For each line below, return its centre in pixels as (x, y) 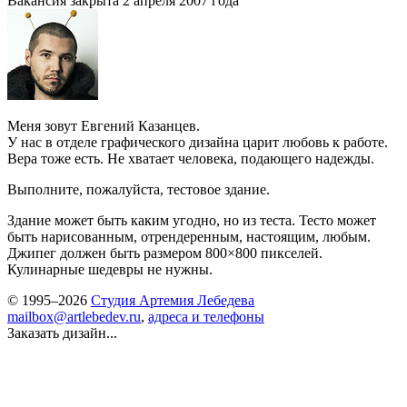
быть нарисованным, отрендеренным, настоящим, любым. (189, 236)
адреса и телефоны (206, 316)
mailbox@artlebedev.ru (74, 316)
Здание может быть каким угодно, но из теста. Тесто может (192, 220)
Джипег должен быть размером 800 (117, 253)
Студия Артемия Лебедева (173, 300)
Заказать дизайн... (62, 333)
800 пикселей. (279, 253)
